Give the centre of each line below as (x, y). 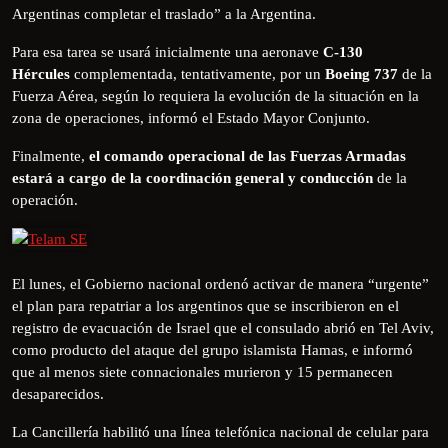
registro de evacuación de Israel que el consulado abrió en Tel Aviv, (223, 327)
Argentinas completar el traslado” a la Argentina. (164, 13)
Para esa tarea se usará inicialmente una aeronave (167, 51)
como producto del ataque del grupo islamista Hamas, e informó (212, 349)
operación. (45, 199)
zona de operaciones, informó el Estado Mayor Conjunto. (191, 117)
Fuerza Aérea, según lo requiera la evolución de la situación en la (215, 95)
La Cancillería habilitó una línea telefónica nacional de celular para (220, 431)
